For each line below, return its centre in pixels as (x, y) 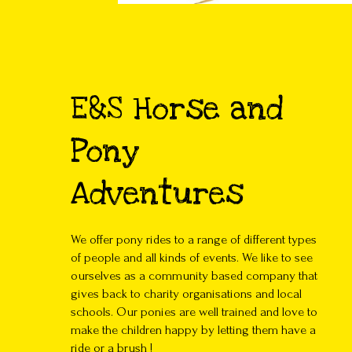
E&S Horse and (177, 109)
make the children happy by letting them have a (193, 330)
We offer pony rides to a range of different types (194, 240)
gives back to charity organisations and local (186, 294)
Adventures (157, 194)
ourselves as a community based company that (194, 276)
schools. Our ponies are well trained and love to (194, 312)
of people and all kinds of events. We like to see (192, 258)
